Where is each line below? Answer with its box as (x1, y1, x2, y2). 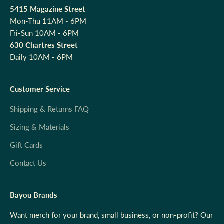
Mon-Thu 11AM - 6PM (10, 16, 86, 26)
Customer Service (10, 84, 70, 94)
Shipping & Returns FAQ (10, 104, 89, 114)
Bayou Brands (10, 190, 57, 200)
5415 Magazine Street (10, 4, 85, 14)
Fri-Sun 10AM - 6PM (10, 28, 79, 38)
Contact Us (10, 158, 46, 168)
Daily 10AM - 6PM (10, 52, 73, 62)
